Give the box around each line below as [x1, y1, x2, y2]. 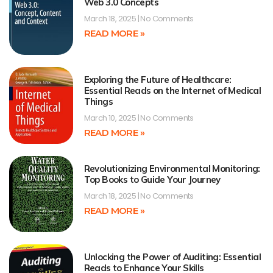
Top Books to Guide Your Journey [83, 173, 221, 185]
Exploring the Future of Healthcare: [83, 74, 232, 86]
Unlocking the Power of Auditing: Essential [83, 250, 261, 263]
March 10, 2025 [83, 112, 138, 124]
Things [83, 96, 113, 108]
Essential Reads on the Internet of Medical [83, 85, 261, 97]
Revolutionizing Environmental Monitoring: [83, 162, 260, 174]
